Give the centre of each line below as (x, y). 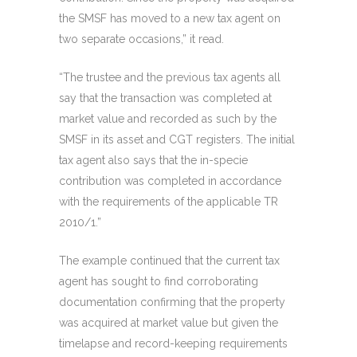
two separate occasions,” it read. (141, 39)
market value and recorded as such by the (168, 119)
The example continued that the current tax (169, 261)
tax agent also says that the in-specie (153, 161)
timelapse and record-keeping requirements (173, 344)
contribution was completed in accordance (170, 181)
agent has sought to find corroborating (159, 282)
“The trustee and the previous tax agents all (170, 78)
